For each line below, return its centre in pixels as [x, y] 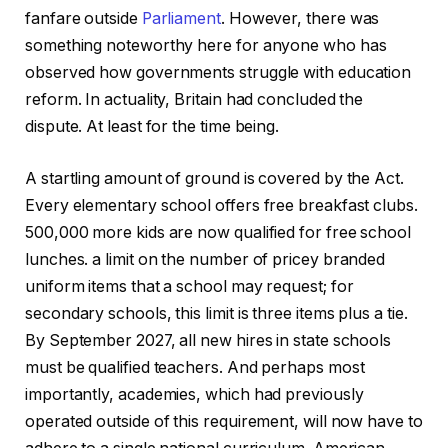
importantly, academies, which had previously [194, 394]
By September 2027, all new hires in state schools [208, 340]
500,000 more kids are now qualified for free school [218, 232]
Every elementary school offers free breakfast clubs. [221, 205]
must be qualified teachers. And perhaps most [195, 367]
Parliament [181, 19]
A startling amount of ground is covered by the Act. [214, 178]
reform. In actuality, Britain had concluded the [194, 100]
